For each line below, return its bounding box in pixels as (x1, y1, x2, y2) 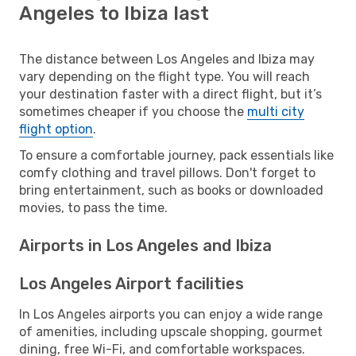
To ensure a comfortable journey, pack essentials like (19, 147, 334, 163)
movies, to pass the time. (19, 199, 168, 215)
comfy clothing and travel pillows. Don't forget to (19, 164, 315, 180)
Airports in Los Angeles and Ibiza (19, 235, 272, 255)
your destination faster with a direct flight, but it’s (19, 86, 322, 102)
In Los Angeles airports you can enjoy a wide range (19, 306, 323, 322)
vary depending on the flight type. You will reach (19, 68, 310, 84)
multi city (247, 103, 304, 119)
